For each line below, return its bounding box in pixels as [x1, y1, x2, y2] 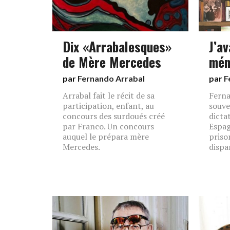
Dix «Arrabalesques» [63, 36, 171, 56]
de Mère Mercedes [63, 52, 161, 71]
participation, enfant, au [63, 100, 154, 111]
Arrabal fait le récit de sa [63, 90, 155, 101]
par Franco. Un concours [63, 121, 154, 132]
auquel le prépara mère [63, 131, 149, 142]
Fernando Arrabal [78, 73, 145, 83]
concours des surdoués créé [63, 110, 165, 122]
